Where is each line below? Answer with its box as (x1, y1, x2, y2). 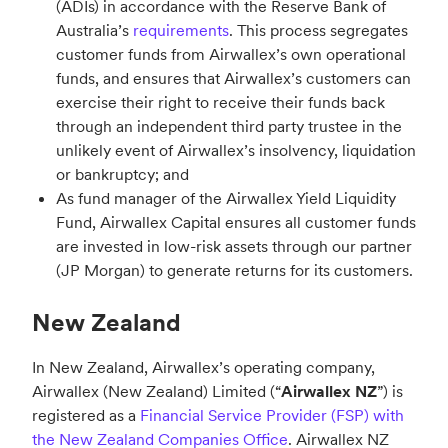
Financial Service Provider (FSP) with (140, 405, 404, 426)
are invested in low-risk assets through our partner (56, 236, 412, 257)
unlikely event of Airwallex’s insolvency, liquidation (56, 140, 416, 161)
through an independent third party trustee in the (56, 116, 402, 137)
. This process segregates (229, 20, 408, 41)
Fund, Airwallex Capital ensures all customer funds (56, 212, 416, 233)
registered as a (32, 405, 140, 426)
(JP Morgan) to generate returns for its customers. (56, 260, 413, 281)
